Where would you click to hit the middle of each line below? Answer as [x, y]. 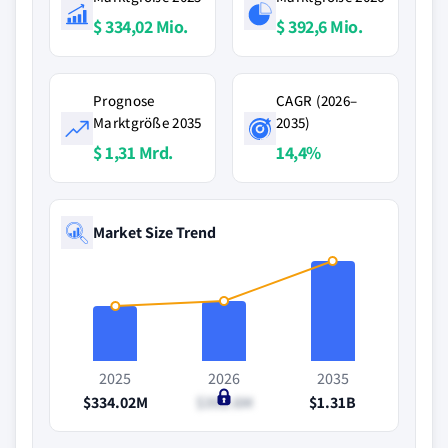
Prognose [124, 100]
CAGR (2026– [317, 100]
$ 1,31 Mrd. [133, 152]
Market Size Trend [154, 232]
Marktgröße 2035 [147, 122]
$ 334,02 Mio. [140, 26]
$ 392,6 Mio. [319, 26]
